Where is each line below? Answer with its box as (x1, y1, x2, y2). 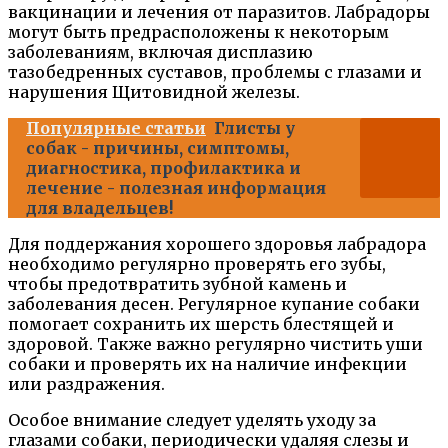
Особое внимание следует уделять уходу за (8, 409, 376, 430)
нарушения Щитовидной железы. (8, 81, 300, 102)
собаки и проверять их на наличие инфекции (8, 353, 407, 374)
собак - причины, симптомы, (26, 137, 289, 158)
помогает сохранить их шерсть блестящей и (8, 313, 394, 334)
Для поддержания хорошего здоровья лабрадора (8, 233, 426, 254)
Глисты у (214, 117, 295, 138)
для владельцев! (26, 197, 173, 218)
